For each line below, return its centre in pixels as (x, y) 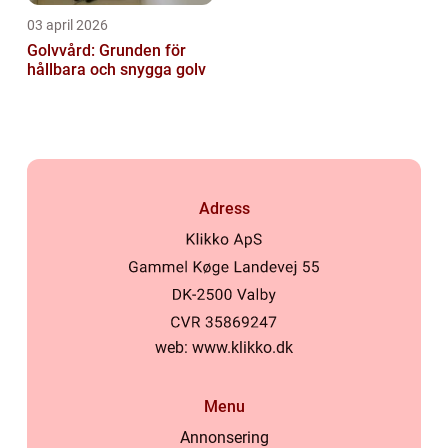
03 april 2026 (67, 25)
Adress (224, 209)
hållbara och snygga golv (116, 70)
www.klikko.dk (242, 348)
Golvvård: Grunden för (106, 51)
